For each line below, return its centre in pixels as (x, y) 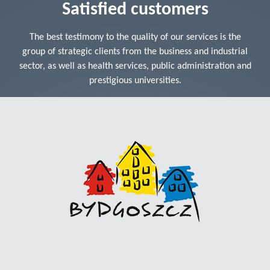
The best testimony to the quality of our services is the (135, 37)
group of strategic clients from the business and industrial (135, 52)
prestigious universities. (135, 80)
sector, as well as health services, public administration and (135, 66)
